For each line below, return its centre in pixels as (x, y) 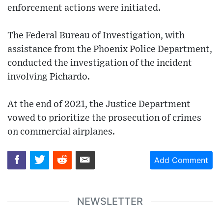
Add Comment (181, 160)
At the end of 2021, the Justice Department (99, 104)
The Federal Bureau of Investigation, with (96, 35)
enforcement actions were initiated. (84, 8)
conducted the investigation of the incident (100, 63)
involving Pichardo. (49, 77)
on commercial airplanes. (61, 132)
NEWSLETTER (110, 201)
